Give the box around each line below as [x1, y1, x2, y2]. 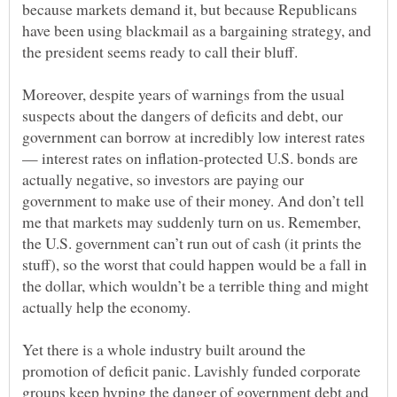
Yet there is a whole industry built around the [22, 338, 306, 360]
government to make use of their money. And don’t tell [22, 189, 364, 211]
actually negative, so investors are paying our [22, 167, 304, 190]
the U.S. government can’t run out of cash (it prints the [22, 231, 362, 253]
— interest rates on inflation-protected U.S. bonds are [22, 146, 358, 168]
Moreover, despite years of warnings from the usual [22, 82, 345, 105]
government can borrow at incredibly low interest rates [22, 125, 365, 147]
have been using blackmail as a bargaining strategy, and [22, 19, 371, 41]
